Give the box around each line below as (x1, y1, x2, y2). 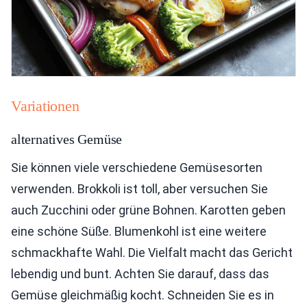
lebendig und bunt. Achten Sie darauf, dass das (11, 267, 269, 282)
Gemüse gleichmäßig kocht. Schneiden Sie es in (11, 288, 274, 303)
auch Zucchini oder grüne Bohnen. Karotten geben (11, 203, 286, 218)
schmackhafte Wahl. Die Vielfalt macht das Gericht (11, 245, 293, 260)
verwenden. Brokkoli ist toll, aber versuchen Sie (11, 182, 268, 197)
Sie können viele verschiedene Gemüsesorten (11, 160, 262, 175)
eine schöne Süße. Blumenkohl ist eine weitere (11, 224, 267, 239)
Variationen (11, 97, 79, 115)
